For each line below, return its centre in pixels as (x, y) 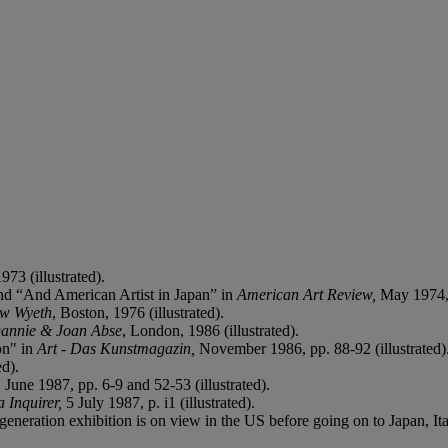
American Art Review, (306, 294)
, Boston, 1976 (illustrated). (138, 312)
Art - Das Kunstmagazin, (116, 348)
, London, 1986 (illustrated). (210, 330)
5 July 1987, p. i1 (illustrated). (158, 402)
